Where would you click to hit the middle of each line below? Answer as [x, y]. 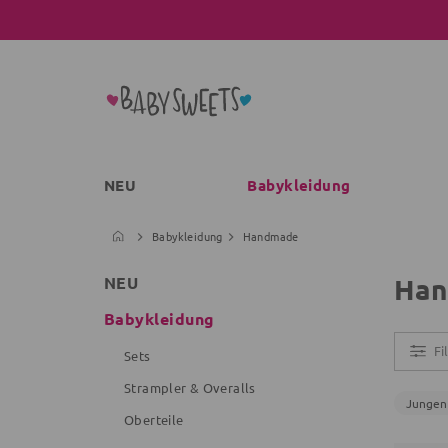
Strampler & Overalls [190, 387]
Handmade [270, 236]
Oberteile [154, 419]
